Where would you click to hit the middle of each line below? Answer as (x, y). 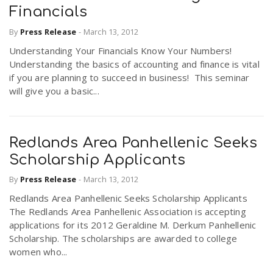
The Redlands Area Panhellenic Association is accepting (128, 212)
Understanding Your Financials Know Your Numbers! (121, 50)
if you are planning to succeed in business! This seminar (129, 77)
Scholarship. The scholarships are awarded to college (123, 239)
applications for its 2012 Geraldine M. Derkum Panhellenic (133, 225)
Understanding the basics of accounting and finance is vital (134, 64)
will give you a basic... (54, 90)
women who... (38, 252)
